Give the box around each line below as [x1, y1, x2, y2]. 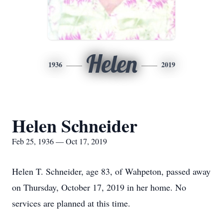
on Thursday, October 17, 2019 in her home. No [12, 181, 186, 193]
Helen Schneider [12, 112, 137, 138]
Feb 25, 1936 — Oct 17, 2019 [12, 136, 107, 146]
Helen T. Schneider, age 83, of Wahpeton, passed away [12, 165, 211, 177]
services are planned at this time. [12, 197, 130, 209]
